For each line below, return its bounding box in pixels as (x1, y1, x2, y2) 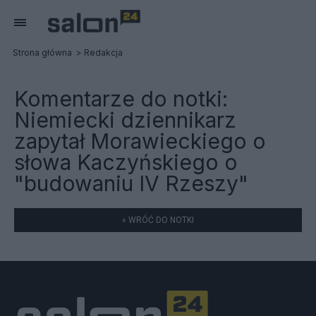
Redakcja (84, 47, 123, 58)
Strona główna (13, 47, 72, 58)
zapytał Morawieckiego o (14, 128, 266, 154)
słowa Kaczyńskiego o (14, 150, 238, 175)
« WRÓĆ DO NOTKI (122, 215, 194, 225)
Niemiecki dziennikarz (14, 107, 236, 133)
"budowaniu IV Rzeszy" (14, 171, 248, 196)
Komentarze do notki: (14, 86, 228, 111)
